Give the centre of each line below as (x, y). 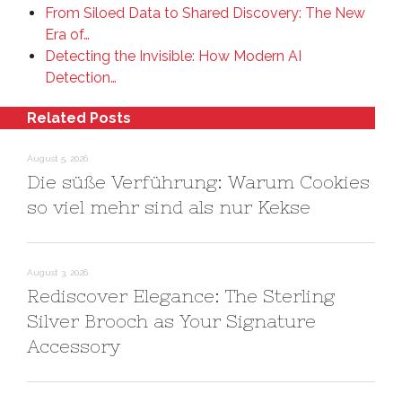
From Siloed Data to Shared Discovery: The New (205, 13)
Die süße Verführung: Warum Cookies (198, 182)
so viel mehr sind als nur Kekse (169, 207)
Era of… (67, 35)
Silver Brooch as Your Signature (171, 321)
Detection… (81, 78)
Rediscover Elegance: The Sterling (181, 296)
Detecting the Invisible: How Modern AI (173, 56)
